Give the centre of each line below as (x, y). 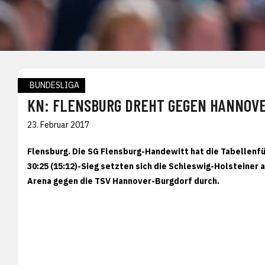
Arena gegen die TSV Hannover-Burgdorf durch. (123, 181)
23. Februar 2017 (58, 125)
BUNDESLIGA (54, 85)
